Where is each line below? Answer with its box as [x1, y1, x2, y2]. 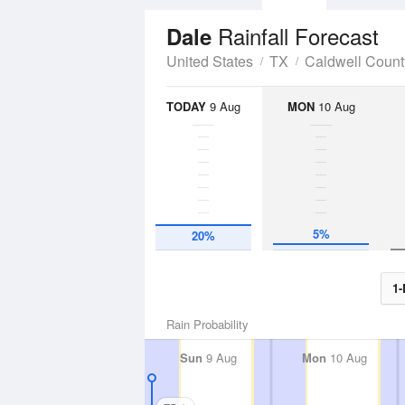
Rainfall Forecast [218, 20, 379, 52]
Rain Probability [166, 316, 249, 333]
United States [166, 51, 253, 71]
